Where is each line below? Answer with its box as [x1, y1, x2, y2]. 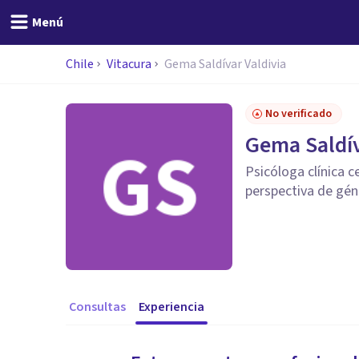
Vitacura [107, 55, 151, 73]
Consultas [69, 298, 126, 316]
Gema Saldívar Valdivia [164, 55, 286, 73]
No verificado [265, 106, 332, 122]
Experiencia [139, 298, 204, 316]
